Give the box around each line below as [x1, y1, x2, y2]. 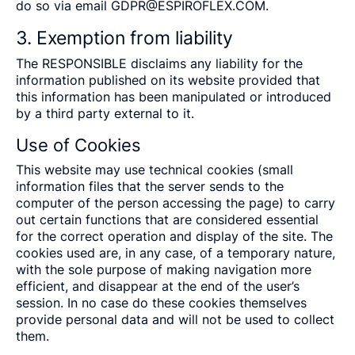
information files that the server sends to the [16, 178, 284, 194]
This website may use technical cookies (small [16, 162, 293, 177]
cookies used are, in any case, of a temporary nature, [16, 245, 335, 261]
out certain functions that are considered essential [16, 212, 319, 227]
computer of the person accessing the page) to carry [16, 195, 335, 211]
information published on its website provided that [16, 72, 320, 88]
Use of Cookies [16, 135, 141, 155]
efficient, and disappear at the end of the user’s [16, 278, 300, 294]
